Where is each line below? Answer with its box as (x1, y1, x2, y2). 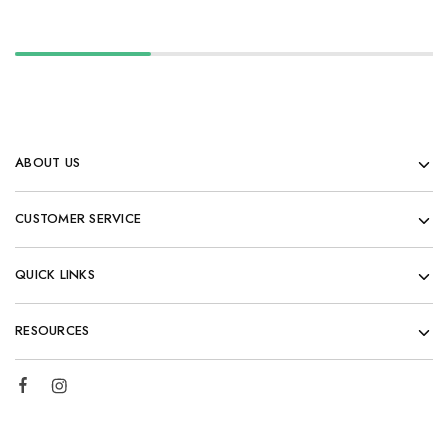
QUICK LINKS (15, 265, 95, 284)
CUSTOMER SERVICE (15, 209, 142, 228)
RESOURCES (15, 321, 90, 340)
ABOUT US (15, 153, 81, 172)
